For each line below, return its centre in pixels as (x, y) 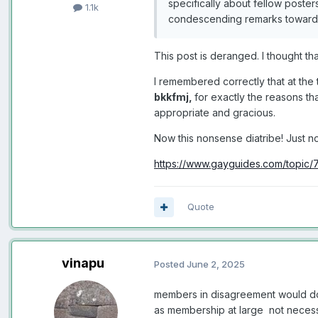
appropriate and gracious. (216, 113)
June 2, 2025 (216, 264)
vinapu (83, 263)
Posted (170, 264)
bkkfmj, (174, 97)
